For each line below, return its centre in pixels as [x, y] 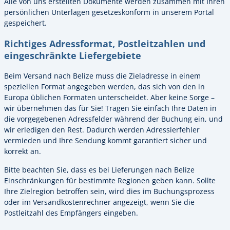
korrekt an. [23, 151]
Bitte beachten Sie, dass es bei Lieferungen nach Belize [99, 169]
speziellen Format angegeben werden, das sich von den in [104, 87]
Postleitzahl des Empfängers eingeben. [71, 213]
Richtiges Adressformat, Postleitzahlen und [105, 43]
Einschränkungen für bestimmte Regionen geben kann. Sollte [110, 180]
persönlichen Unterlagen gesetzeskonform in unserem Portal [109, 12]
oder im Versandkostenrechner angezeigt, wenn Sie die [99, 202]
